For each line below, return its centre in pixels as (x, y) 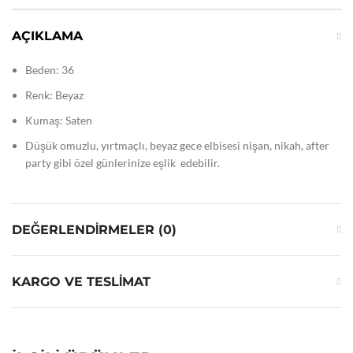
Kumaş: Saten (59, 121)
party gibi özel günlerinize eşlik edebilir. (123, 163)
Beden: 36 (50, 70)
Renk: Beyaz (54, 95)
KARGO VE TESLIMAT (81, 282)
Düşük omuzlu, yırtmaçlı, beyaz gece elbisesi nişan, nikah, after (177, 146)
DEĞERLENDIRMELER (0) (94, 230)
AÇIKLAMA (47, 36)
